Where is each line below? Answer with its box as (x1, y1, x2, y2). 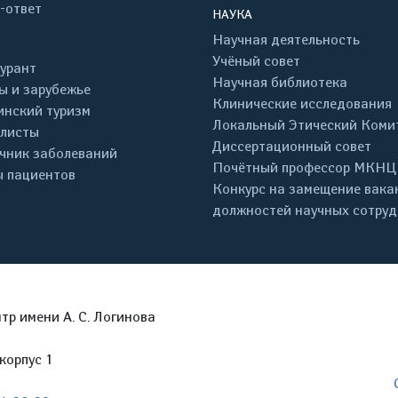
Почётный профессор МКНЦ (212, 159, 396, 176)
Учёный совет (212, 52, 300, 69)
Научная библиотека (212, 74, 347, 91)
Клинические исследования (212, 95, 392, 112)
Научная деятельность (212, 31, 360, 48)
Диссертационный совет (212, 138, 371, 155)
